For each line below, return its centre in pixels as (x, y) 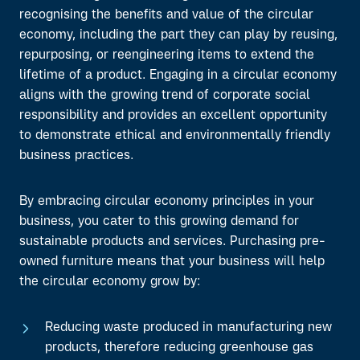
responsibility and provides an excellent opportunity (173, 116)
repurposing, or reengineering (106, 55)
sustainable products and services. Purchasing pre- (172, 242)
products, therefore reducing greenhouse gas (179, 348)
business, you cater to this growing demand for (159, 222)
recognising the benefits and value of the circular (166, 15)
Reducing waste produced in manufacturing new (188, 328)
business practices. (76, 156)
